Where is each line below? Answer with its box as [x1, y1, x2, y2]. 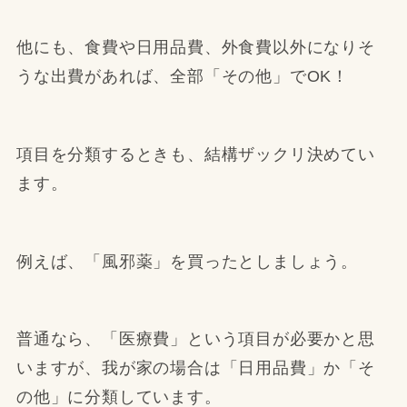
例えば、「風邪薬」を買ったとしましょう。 [15, 252, 359, 271]
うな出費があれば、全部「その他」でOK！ [15, 67, 350, 86]
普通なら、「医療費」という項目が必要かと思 [15, 330, 375, 349]
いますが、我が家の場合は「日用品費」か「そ [15, 359, 375, 378]
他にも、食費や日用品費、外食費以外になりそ [15, 38, 375, 57]
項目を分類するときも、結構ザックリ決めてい [15, 144, 375, 164]
